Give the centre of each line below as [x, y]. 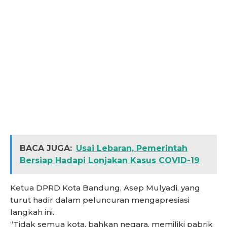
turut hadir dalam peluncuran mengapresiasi [100, 200]
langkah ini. [32, 212]
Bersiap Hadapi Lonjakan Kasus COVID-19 [110, 161]
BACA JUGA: [46, 148]
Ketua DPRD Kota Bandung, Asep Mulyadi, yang [105, 188]
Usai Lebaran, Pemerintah [132, 148]
